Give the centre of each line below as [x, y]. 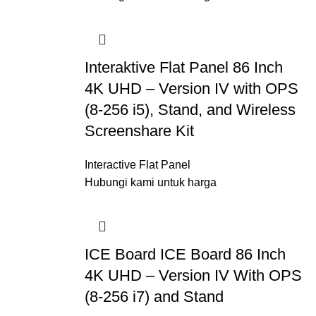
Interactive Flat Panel [137, 165]
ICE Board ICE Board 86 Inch [185, 254]
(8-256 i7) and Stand [154, 297]
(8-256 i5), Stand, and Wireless [190, 110]
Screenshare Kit [139, 131]
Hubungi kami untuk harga [150, 182]
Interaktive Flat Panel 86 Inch [183, 67]
